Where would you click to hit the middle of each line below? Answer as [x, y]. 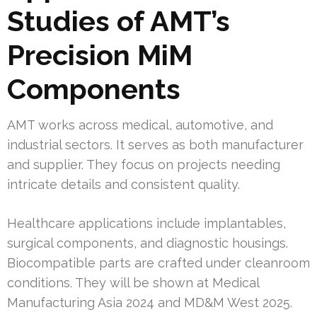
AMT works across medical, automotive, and [140, 125]
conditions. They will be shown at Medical [133, 283]
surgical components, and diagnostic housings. [148, 243]
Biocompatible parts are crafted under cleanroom [158, 263]
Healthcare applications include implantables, [146, 224]
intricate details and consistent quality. [123, 185]
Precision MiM [100, 55]
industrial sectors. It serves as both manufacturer [155, 145]
